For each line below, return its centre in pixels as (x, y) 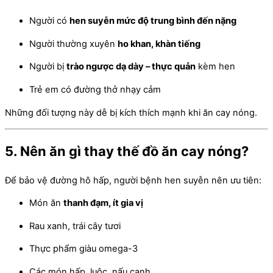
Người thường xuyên (73, 44)
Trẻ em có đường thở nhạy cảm (95, 90)
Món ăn (46, 203)
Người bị (48, 67)
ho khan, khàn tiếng (159, 44)
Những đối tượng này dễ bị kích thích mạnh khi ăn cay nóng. (131, 112)
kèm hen (215, 67)
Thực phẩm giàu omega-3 (83, 249)
